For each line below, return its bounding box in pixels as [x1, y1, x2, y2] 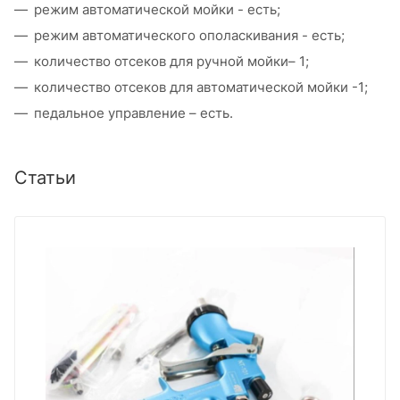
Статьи [14, 166, 76, 188]
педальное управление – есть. [34, 104, 233, 121]
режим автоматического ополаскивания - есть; [34, 26, 345, 44]
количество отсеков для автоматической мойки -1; [34, 78, 368, 96]
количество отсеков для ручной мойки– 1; [34, 52, 309, 70]
